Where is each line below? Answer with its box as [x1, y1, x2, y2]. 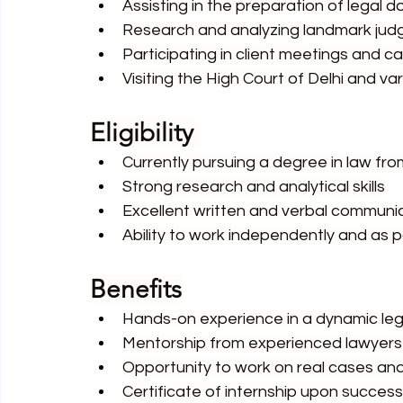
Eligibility [90, 118, 200, 148]
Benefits [90, 274, 182, 304]
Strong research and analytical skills [122, 178, 385, 195]
